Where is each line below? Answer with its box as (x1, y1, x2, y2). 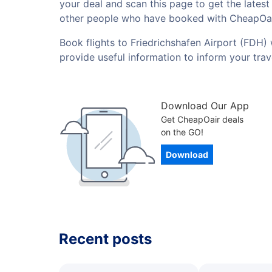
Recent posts (59, 230, 152, 248)
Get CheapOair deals (161, 114, 243, 124)
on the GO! (161, 127, 203, 137)
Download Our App (161, 100, 249, 112)
